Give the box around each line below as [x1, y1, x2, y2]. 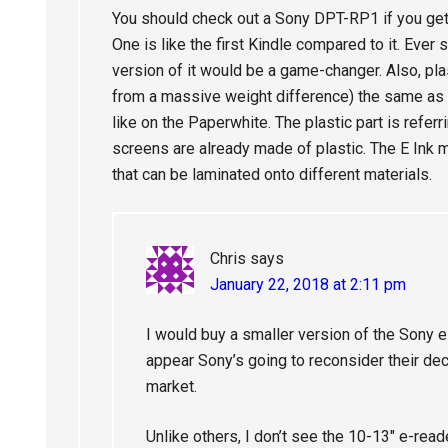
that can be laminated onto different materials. [112, 165, 432, 184]
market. [146, 377, 197, 396]
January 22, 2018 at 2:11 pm [210, 275, 406, 294]
